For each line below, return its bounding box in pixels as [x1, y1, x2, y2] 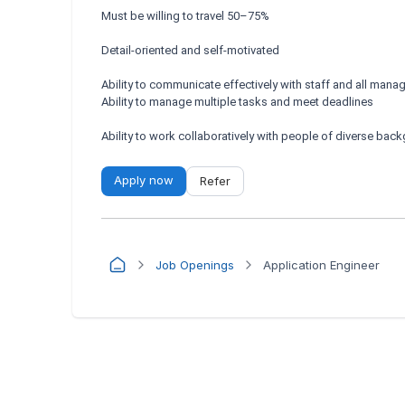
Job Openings [155, 257, 234, 272]
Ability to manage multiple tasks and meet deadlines [101, 95, 373, 108]
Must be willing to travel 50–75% [101, 9, 269, 23]
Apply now [114, 173, 174, 187]
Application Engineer [263, 257, 380, 272]
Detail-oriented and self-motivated [101, 43, 279, 57]
